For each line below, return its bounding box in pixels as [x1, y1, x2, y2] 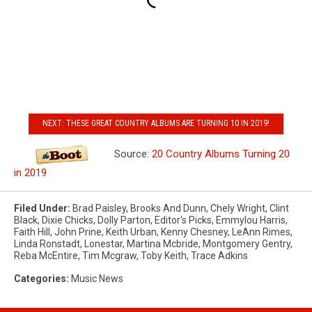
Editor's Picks [155, 214, 212, 226]
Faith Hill [14, 226, 50, 237]
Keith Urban [106, 226, 157, 237]
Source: [111, 147, 152, 160]
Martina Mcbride [127, 237, 198, 249]
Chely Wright [210, 202, 265, 214]
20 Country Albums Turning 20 [152, 147, 290, 160]
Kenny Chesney [161, 226, 228, 237]
